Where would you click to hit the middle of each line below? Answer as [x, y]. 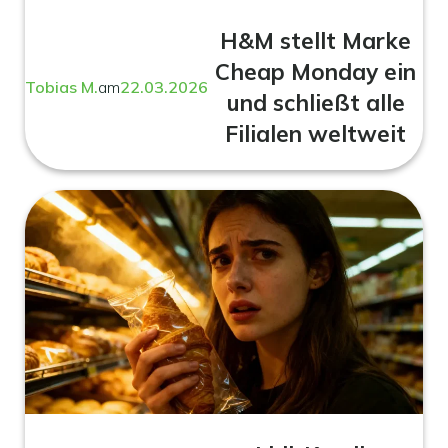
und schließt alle [315, 103]
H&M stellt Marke [315, 41]
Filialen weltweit [315, 134]
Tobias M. [61, 87]
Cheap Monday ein [315, 72]
